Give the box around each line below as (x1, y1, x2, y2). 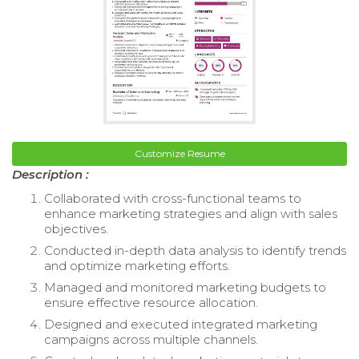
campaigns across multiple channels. (44, 331, 258, 347)
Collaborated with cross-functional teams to (44, 190, 301, 206)
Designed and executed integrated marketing (44, 316, 317, 332)
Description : (12, 166, 89, 182)
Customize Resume (134, 147, 225, 159)
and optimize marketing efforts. (44, 257, 230, 273)
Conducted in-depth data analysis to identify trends (44, 242, 346, 258)
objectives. (44, 220, 108, 236)
